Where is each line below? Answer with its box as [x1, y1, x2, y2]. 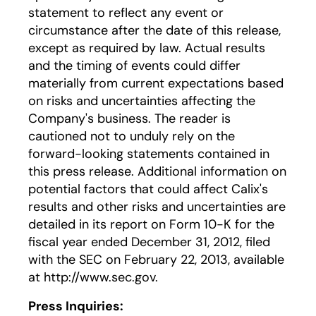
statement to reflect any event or [28, 4, 224, 21]
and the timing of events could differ [28, 57, 241, 74]
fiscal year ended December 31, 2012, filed [28, 233, 270, 250]
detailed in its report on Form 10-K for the [28, 216, 274, 233]
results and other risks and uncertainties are [28, 198, 286, 215]
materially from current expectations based [28, 75, 284, 92]
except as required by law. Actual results [28, 39, 265, 56]
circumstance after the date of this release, [28, 22, 281, 39]
